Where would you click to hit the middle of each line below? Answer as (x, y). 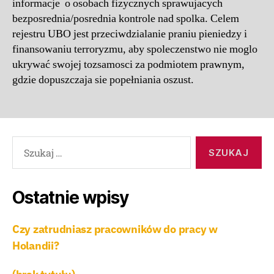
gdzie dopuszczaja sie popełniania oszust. (106, 80)
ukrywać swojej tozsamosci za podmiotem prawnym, (128, 65)
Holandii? (36, 246)
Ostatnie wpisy (70, 198)
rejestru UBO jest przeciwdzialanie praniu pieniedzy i (130, 34)
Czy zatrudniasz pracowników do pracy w (115, 229)
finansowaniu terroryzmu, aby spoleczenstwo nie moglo (135, 50)
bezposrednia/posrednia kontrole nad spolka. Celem (126, 19)
